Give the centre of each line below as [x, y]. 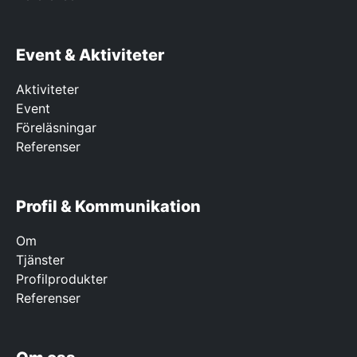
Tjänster [40, 260]
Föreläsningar [56, 128]
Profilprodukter [62, 279]
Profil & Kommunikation [108, 207]
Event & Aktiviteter [90, 55]
